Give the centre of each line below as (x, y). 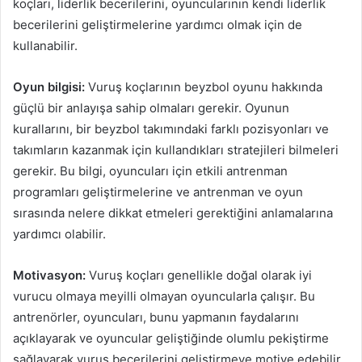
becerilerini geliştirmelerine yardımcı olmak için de (158, 24)
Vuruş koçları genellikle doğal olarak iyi (199, 275)
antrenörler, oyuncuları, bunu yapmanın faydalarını (156, 317)
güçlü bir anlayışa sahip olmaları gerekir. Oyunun (151, 107)
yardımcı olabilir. (59, 234)
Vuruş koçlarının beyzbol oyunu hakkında (204, 86)
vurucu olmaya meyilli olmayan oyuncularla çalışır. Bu (164, 296)
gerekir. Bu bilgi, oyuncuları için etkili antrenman (150, 170)
